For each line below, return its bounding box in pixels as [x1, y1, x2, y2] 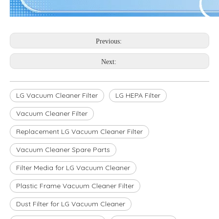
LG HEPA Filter [115, 90, 160, 100]
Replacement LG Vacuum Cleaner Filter [16, 127, 143, 136]
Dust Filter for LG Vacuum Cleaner [16, 199, 125, 208]
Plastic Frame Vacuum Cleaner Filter [16, 181, 134, 190]
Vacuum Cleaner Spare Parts [16, 145, 110, 154]
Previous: [95, 37, 124, 45]
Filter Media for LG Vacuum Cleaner [16, 163, 130, 172]
